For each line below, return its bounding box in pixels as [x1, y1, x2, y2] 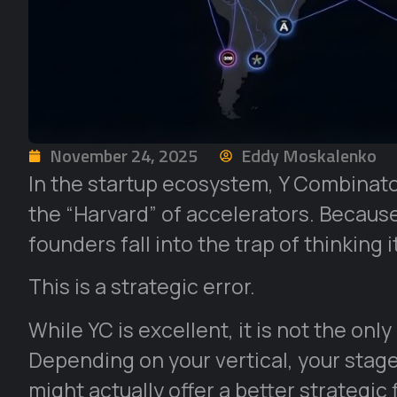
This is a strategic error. [28, 272, 255, 301]
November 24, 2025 [50, 142, 198, 169]
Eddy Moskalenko [241, 142, 377, 169]
